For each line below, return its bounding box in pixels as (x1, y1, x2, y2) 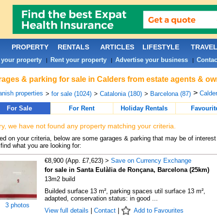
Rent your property (50, 56, 107, 63)
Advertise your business (115, 56, 188, 63)
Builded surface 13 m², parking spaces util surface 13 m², (44, 187, 205, 195)
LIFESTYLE (142, 43, 179, 51)
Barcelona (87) (150, 90, 191, 97)
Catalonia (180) (99, 90, 142, 97)
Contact (93, 207, 116, 214)
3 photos (5, 201, 30, 209)
